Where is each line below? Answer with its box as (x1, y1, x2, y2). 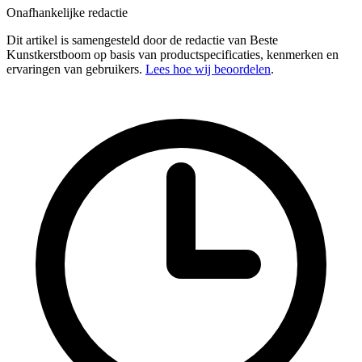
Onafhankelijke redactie (6, 5, 128, 19)
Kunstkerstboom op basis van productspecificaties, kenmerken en (6, 47, 339, 61)
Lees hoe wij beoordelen (145, 61, 271, 76)
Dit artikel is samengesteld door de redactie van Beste (6, 32, 278, 47)
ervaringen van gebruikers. (6, 61, 145, 76)
